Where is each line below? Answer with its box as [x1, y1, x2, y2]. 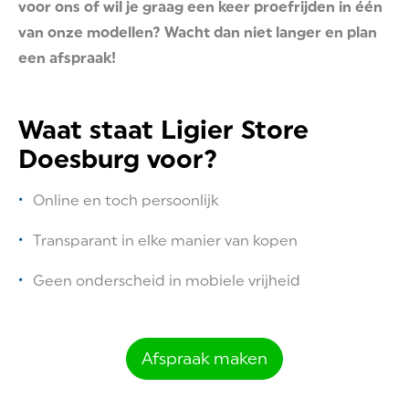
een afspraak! [18, 49, 116, 67]
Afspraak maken [142, 349, 267, 369]
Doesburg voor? [18, 143, 217, 174]
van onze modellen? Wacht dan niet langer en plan [18, 24, 377, 41]
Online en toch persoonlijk [33, 192, 219, 209]
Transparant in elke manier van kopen [33, 232, 298, 249]
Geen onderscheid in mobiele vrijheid [33, 272, 300, 289]
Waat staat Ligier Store [18, 114, 309, 145]
